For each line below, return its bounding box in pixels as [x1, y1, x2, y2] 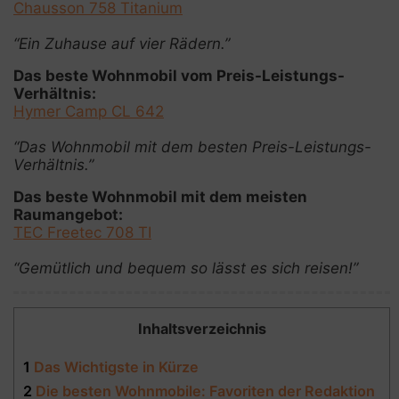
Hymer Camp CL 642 [13, 102, 164, 120]
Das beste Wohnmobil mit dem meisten [13, 188, 307, 206]
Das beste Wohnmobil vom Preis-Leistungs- [13, 67, 345, 85]
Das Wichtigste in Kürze [30, 358, 199, 377]
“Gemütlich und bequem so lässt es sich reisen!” [13, 259, 358, 277]
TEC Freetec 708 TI [13, 224, 151, 241]
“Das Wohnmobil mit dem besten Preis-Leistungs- [13, 138, 371, 156]
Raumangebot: [13, 206, 123, 224]
